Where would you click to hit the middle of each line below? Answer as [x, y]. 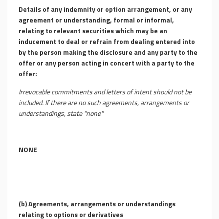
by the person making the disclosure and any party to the [108, 52]
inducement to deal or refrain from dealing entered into [107, 41]
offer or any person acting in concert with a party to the [107, 63]
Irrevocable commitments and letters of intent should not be [105, 92]
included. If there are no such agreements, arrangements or [104, 102]
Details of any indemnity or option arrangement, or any [105, 9]
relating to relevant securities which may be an [93, 31]
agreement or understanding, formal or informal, [96, 20]
